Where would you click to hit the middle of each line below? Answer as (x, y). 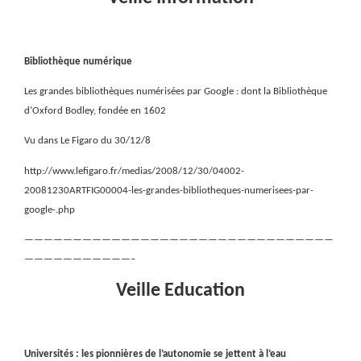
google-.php (50, 210)
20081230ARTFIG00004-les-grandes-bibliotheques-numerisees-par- (169, 190)
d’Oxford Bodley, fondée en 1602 (95, 111)
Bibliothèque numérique (78, 61)
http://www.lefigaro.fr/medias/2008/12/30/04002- (134, 171)
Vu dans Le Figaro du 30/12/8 (87, 141)
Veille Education (180, 291)
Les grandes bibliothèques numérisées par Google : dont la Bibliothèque (176, 92)
